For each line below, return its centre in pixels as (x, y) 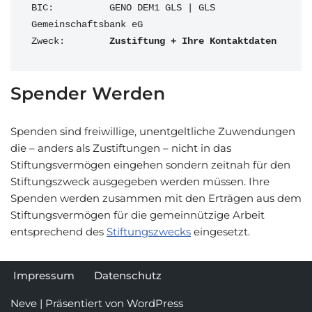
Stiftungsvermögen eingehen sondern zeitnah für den (150, 165)
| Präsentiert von (82, 303)
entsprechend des (58, 232)
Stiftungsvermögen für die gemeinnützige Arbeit (138, 215)
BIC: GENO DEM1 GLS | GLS (123, 8)
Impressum (44, 275)
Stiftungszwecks (149, 232)
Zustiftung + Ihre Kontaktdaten (193, 41)
